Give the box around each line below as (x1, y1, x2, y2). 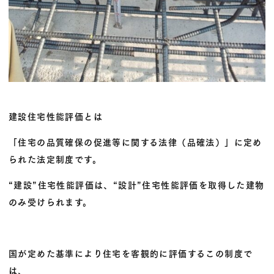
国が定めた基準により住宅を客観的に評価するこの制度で (9, 246, 253, 260)
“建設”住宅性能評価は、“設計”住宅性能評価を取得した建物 (9, 178, 265, 191)
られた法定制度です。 (9, 152, 102, 166)
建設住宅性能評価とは (9, 109, 103, 123)
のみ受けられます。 (9, 195, 92, 209)
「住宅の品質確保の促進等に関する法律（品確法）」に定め (9, 135, 262, 149)
